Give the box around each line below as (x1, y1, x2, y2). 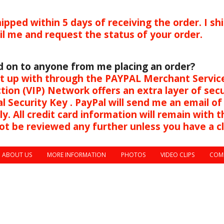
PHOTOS (121, 150, 145, 159)
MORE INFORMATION (47, 150, 106, 159)
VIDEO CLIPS (160, 150, 194, 159)
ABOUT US (2, 150, 32, 159)
